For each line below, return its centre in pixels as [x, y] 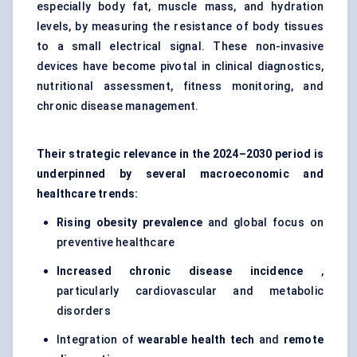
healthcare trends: [88, 194]
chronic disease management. [118, 106]
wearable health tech [196, 340]
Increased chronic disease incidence [180, 271]
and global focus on [263, 223]
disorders [84, 311]
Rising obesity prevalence [129, 223]
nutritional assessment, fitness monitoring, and [180, 86]
